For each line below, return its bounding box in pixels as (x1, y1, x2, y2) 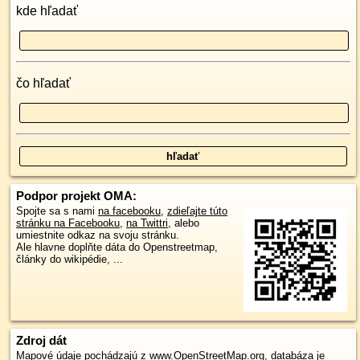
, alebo (168, 217, 199, 229)
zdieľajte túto (167, 205, 227, 217)
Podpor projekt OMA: (16, 189, 137, 202)
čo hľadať (16, 76, 71, 90)
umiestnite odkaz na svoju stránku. (16, 229, 179, 241)
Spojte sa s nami (16, 205, 98, 217)
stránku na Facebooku (16, 217, 120, 229)
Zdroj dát (16, 333, 67, 348)
